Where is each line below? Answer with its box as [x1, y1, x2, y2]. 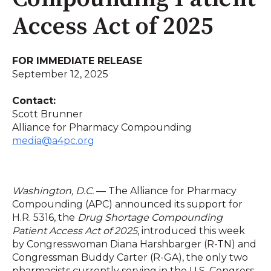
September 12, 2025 [12, 68, 108, 80]
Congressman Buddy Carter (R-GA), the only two [12, 251, 248, 263]
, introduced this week [137, 224, 245, 237]
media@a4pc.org [12, 135, 94, 147]
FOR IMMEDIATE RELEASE [12, 54, 142, 67]
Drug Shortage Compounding [77, 211, 223, 223]
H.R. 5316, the [12, 211, 77, 223]
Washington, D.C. [12, 184, 94, 197]
